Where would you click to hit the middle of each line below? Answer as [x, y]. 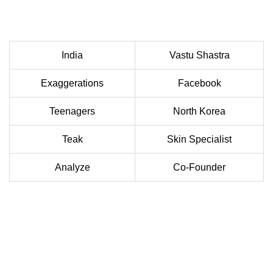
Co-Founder [199, 168]
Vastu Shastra [199, 55]
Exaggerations [72, 83]
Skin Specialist [199, 140]
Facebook [199, 83]
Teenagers [72, 112]
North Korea [199, 112]
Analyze [72, 168]
